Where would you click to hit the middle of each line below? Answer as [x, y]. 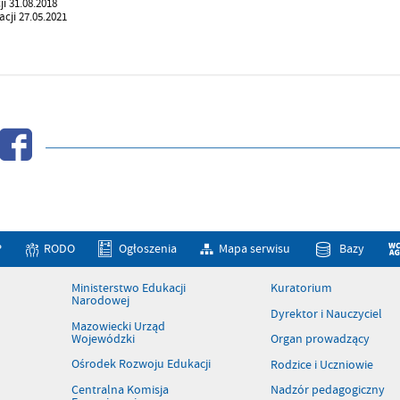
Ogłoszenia [147, 248]
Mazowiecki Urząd [118, 326]
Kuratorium [302, 288]
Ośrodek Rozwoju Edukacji [141, 364]
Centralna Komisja [120, 389]
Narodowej [100, 301]
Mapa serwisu [255, 248]
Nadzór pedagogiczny [328, 390]
